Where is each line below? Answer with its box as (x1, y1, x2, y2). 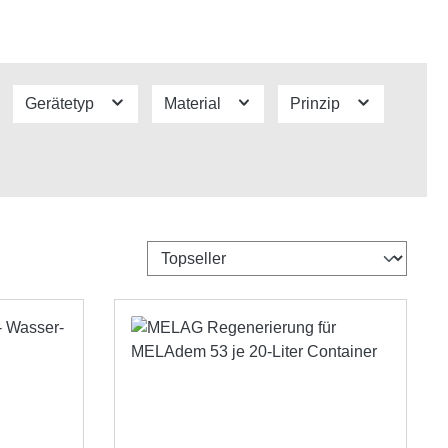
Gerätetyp (25, 94, 98, 112)
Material (163, 94, 225, 112)
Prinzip (290, 94, 344, 112)
